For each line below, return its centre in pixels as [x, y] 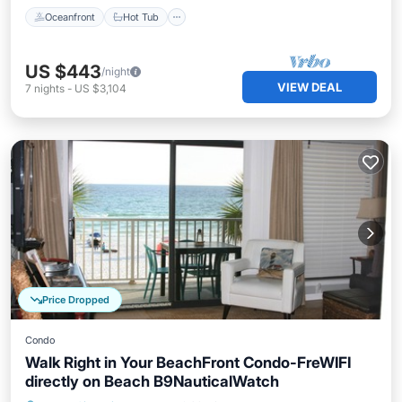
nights [49, 88]
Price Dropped [76, 300]
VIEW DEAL [310, 87]
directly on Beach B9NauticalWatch [152, 381]
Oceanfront [70, 17]
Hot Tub [141, 17]
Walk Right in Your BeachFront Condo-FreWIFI [188, 363]
